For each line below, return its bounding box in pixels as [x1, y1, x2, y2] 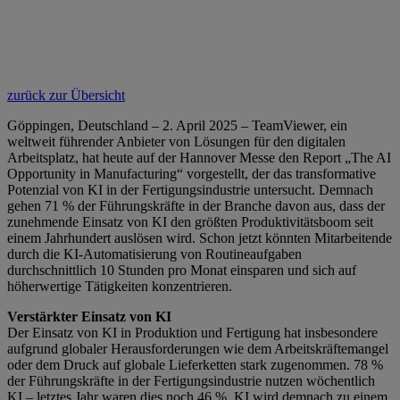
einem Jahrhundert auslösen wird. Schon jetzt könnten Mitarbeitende [7, 230, 392, 246]
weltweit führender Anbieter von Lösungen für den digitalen [7, 134, 346, 150]
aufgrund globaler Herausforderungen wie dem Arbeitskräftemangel [7, 341, 388, 357]
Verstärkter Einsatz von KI [7, 309, 171, 325]
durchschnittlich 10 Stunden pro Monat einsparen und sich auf [7, 262, 356, 279]
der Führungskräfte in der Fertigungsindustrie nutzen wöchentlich [7, 373, 375, 389]
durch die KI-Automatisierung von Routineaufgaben [7, 246, 302, 262]
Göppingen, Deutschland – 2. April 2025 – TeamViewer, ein [7, 118, 347, 134]
